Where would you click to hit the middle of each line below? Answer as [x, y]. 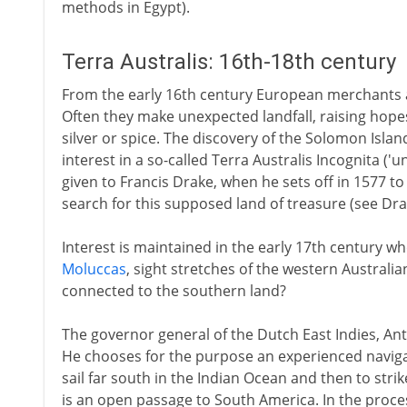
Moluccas [94, 269]
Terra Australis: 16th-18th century [228, 62]
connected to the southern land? [174, 291]
